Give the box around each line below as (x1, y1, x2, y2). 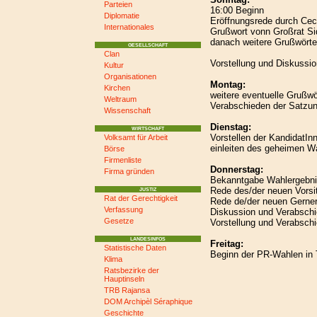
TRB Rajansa (104, 286, 151, 294)
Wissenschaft (104, 106, 151, 115)
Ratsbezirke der (104, 266, 160, 275)
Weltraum (104, 95, 137, 103)
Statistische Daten (104, 243, 167, 252)
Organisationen (104, 72, 157, 81)
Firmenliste (104, 156, 142, 164)
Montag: (210, 79, 246, 90)
